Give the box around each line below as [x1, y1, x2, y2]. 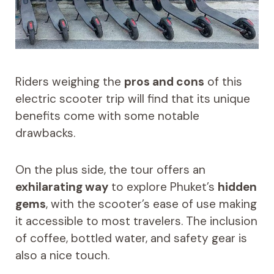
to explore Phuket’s [108, 179, 218, 195]
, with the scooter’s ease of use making [45, 196, 257, 212]
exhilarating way [15, 179, 108, 195]
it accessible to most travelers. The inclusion [15, 213, 257, 229]
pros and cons [124, 74, 204, 90]
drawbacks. [15, 125, 75, 141]
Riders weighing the [15, 74, 124, 90]
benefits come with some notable [15, 108, 199, 124]
